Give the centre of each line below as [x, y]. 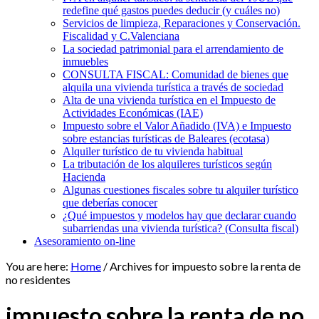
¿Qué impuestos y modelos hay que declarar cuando [179, 215]
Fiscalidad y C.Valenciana [121, 36]
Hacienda [84, 177]
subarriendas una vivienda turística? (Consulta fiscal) [181, 228]
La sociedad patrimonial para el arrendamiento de [173, 49]
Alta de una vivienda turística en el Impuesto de [169, 100]
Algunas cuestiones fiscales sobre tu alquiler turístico [181, 190]
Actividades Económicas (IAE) [133, 113]
